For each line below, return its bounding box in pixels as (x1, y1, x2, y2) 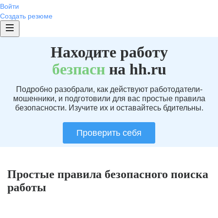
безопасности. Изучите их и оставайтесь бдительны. (15, 104, 203, 112)
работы (7, 181, 46, 194)
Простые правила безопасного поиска (7, 168, 208, 181)
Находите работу (50, 43, 168, 61)
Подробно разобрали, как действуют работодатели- (16, 85, 202, 93)
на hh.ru (105, 60, 166, 78)
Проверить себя (76, 128, 142, 138)
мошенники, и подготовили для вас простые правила (13, 94, 205, 103)
